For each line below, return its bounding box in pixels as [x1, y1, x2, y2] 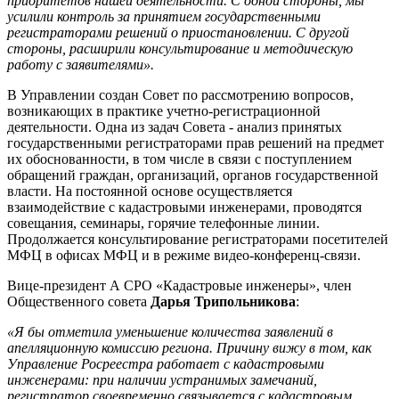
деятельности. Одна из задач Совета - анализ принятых [7, 119, 342, 135]
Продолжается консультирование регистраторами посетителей [7, 232, 388, 248]
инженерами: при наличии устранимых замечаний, [7, 372, 317, 388]
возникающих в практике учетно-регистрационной [7, 103, 321, 119]
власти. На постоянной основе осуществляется [7, 183, 292, 199]
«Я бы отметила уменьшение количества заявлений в [7, 324, 333, 340]
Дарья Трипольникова [151, 294, 296, 310]
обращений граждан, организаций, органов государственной [7, 167, 379, 183]
